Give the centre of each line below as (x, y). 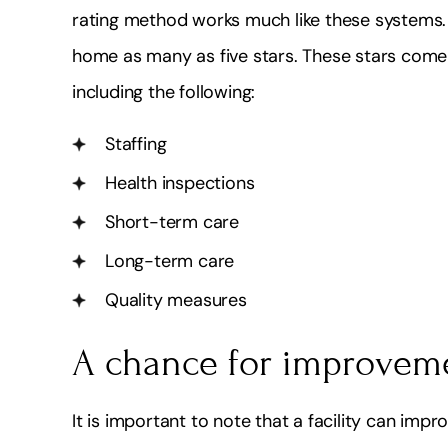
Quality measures (176, 299)
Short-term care (172, 221)
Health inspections (180, 182)
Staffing (136, 143)
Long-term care (170, 260)
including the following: (164, 91)
